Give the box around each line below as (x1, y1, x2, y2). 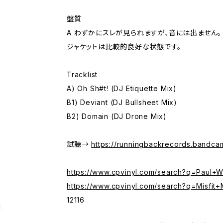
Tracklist (67, 70, 98, 79)
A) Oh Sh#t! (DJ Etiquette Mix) (67, 84, 177, 93)
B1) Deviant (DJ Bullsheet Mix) (67, 98, 177, 107)
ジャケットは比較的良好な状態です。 (67, 42, 181, 51)
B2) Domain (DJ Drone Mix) (67, 112, 167, 121)
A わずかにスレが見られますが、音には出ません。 (67, 28, 222, 37)
